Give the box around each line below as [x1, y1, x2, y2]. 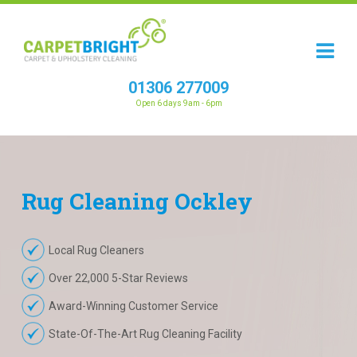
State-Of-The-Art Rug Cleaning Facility [48, 328, 242, 340]
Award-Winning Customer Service [48, 300, 218, 312]
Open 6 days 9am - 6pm [135, 99, 222, 108]
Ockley [175, 186, 253, 216]
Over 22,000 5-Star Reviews [48, 272, 188, 284]
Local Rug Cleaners [48, 244, 144, 257]
